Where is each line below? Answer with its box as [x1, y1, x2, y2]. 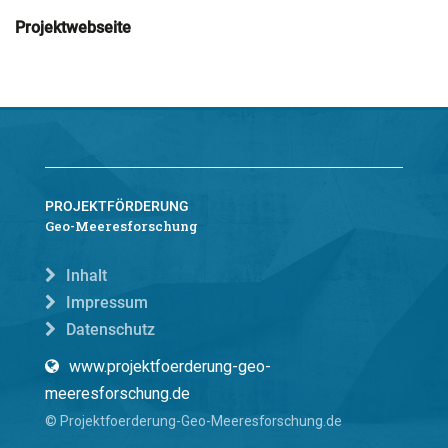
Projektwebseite [15, 18, 131, 37]
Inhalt [66, 266, 107, 285]
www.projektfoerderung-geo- [69, 357, 271, 376]
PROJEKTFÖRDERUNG [45, 197, 189, 214]
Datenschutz [66, 320, 155, 339]
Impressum [66, 293, 148, 312]
